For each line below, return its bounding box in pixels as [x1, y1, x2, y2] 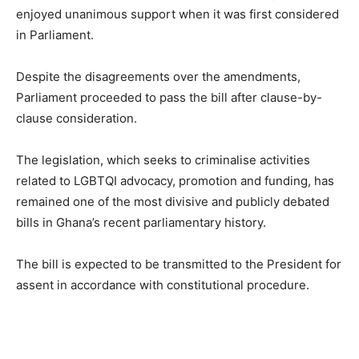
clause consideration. [16, 111, 137, 126]
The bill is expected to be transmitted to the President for [16, 256, 341, 272]
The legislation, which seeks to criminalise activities [16, 152, 310, 167]
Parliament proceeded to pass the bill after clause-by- [16, 90, 322, 105]
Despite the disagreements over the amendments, [16, 69, 301, 84]
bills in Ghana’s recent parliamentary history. [16, 215, 266, 230]
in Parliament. [16, 27, 94, 42]
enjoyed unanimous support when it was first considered [16, 6, 339, 22]
